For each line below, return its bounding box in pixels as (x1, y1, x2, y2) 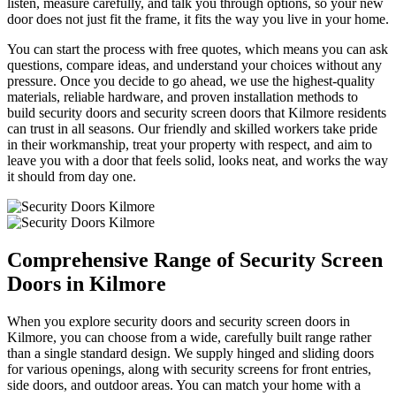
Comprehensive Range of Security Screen (7, 248, 383, 272)
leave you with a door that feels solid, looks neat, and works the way (7, 153, 388, 169)
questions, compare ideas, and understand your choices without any (7, 57, 382, 73)
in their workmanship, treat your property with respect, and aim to (7, 137, 372, 153)
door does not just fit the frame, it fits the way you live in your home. (7, 11, 389, 27)
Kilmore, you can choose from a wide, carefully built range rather (7, 330, 371, 346)
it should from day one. (7, 169, 136, 185)
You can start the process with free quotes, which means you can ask (7, 42, 388, 57)
